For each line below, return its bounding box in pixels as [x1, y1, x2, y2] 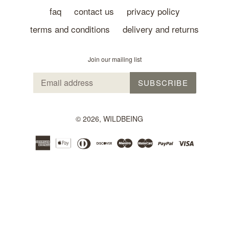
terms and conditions [30, 22, 110, 35]
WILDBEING [103, 113, 143, 124]
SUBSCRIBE [138, 77, 188, 88]
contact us [74, 5, 114, 17]
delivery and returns [123, 22, 199, 35]
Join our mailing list [87, 55, 142, 63]
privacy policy [126, 5, 180, 17]
